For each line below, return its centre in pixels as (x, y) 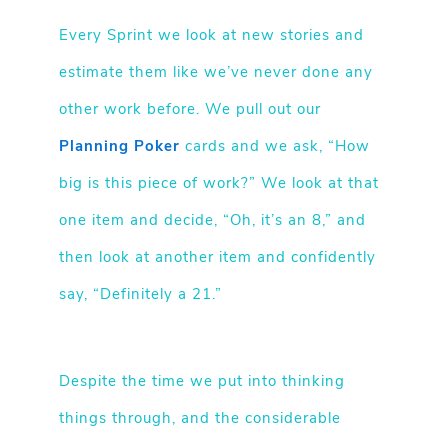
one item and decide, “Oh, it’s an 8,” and (212, 221)
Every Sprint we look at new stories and (211, 36)
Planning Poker (119, 147)
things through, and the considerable (199, 419)
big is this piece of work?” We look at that (218, 184)
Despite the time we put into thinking (201, 382)
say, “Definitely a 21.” (140, 295)
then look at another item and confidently (217, 258)
